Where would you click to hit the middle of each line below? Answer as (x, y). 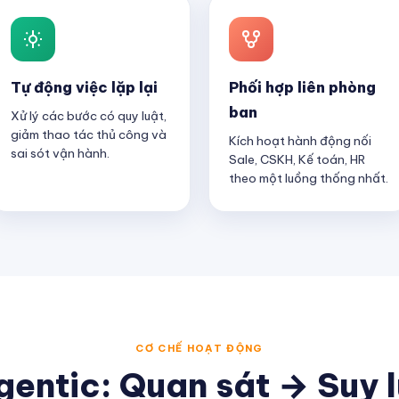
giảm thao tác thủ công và (89, 134)
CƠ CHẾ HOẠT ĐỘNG (199, 348)
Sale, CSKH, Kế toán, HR (297, 159)
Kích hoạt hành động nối (300, 141)
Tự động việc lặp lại (84, 87)
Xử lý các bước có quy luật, (89, 116)
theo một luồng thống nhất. (309, 178)
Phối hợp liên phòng (302, 87)
